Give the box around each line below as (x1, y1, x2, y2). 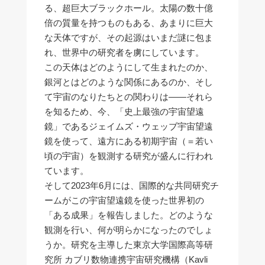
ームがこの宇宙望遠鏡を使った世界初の (44, 195, 204, 205)
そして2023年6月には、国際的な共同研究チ (44, 180, 219, 190)
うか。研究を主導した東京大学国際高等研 (44, 239, 213, 250)
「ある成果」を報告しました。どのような (44, 209, 213, 220)
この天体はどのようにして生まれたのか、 (44, 62, 213, 72)
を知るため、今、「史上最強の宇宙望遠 (44, 106, 204, 117)
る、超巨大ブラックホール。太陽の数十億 (44, 2, 213, 13)
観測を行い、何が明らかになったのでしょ (44, 224, 213, 235)
